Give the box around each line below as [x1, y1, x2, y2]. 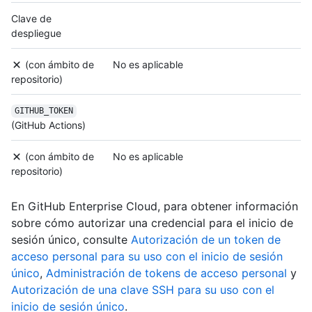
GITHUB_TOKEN [14, 106, 73, 116]
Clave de [11, 12, 52, 24]
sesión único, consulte [11, 232, 131, 247]
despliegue [11, 26, 61, 39]
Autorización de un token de [131, 232, 281, 247]
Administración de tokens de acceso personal [46, 265, 287, 280]
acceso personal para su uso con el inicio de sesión [11, 249, 283, 263]
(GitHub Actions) [11, 118, 86, 131]
